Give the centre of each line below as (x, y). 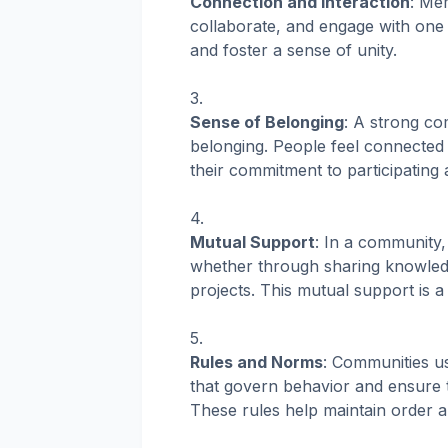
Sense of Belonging (267, 122)
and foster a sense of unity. (293, 50)
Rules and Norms (256, 362)
